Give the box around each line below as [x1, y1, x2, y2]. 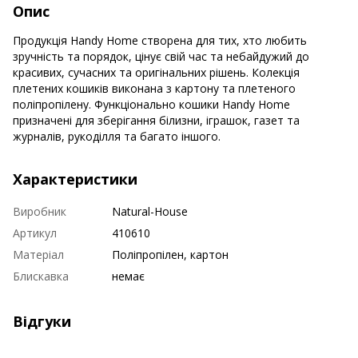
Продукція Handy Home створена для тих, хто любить [13, 32, 307, 48]
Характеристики [13, 169, 137, 189]
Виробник [13, 203, 66, 219]
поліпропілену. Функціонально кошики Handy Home [13, 96, 290, 112]
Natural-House [112, 203, 188, 219]
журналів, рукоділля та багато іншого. [13, 128, 221, 144]
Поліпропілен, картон [112, 246, 229, 262]
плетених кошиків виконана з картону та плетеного [13, 80, 296, 96]
